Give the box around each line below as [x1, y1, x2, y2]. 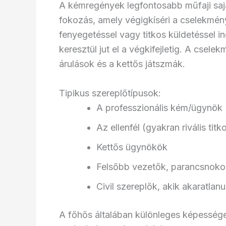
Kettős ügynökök [96, 141, 167, 152]
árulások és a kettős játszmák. [59, 58, 185, 69]
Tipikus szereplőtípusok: [59, 87, 161, 98]
